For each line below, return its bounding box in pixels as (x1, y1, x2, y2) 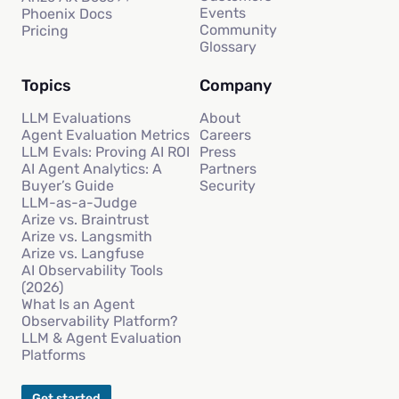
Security (199, 177, 256, 195)
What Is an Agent (21, 296, 134, 313)
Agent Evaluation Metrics (21, 126, 190, 144)
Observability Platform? (21, 313, 178, 330)
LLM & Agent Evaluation (21, 330, 182, 347)
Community (199, 21, 277, 39)
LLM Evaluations (21, 110, 131, 127)
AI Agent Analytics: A (21, 160, 162, 178)
